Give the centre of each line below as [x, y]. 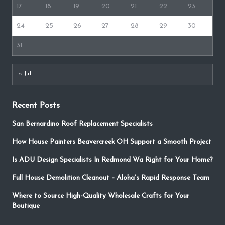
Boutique [26, 206]
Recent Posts [36, 106]
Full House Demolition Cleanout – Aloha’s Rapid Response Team [111, 178]
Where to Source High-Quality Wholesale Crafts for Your [101, 196]
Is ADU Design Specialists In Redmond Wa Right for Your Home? [113, 160]
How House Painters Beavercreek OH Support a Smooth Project [112, 142]
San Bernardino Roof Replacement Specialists [82, 124]
